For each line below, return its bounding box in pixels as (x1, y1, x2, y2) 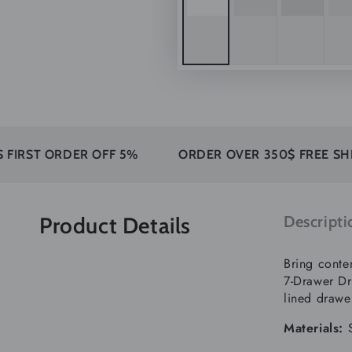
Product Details (39, 211, 191, 239)
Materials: (284, 318, 348, 337)
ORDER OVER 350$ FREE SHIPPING (116, 146, 330, 162)
